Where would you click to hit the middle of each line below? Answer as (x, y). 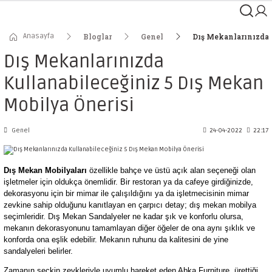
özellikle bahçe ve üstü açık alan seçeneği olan (172, 170)
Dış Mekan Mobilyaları (46, 170)
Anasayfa (39, 36)
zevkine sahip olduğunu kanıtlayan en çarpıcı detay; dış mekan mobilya (130, 205)
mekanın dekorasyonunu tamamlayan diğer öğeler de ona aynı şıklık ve (129, 228)
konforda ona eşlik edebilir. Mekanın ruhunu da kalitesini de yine (116, 240)
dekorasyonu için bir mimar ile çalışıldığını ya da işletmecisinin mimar (126, 193)
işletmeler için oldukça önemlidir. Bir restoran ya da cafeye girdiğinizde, (128, 182)
